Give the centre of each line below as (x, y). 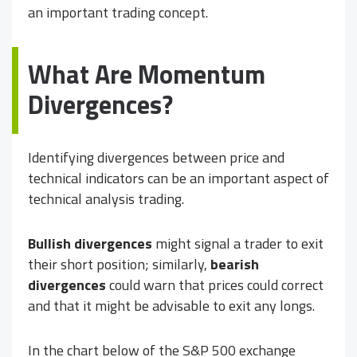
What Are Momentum (147, 75)
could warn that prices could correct (215, 285)
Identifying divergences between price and (156, 158)
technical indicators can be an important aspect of (178, 178)
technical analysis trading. (106, 199)
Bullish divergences (90, 244)
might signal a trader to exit (238, 244)
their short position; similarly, (119, 265)
